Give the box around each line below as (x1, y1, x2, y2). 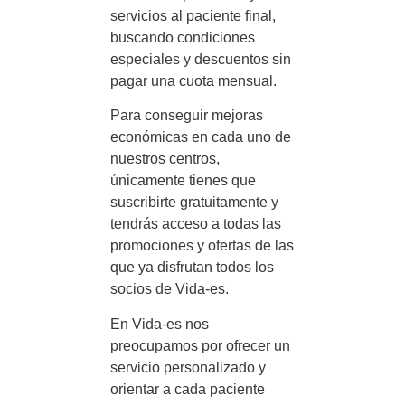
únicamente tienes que (110, 173, 256, 189)
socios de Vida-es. (110, 281, 229, 297)
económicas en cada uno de (110, 129, 291, 146)
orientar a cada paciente (110, 381, 265, 397)
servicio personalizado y (110, 359, 266, 375)
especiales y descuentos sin (110, 52, 291, 67)
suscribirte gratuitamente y (110, 194, 278, 211)
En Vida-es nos (110, 316, 209, 332)
